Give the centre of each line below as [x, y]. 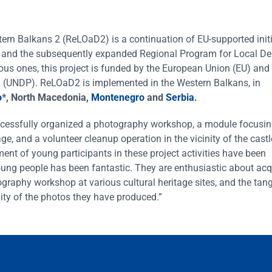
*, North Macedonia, [46, 97]
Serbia [180, 97]
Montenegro [118, 97]
